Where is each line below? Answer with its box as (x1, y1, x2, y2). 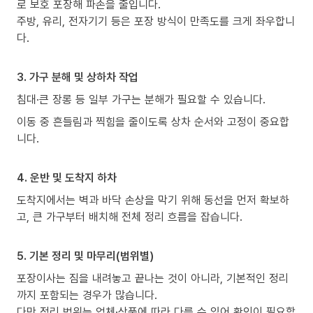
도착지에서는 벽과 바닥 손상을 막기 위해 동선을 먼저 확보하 (17, 192, 289, 208)
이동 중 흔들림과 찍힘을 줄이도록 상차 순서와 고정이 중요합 (17, 114, 289, 130)
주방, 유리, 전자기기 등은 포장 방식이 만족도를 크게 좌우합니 (17, 13, 295, 29)
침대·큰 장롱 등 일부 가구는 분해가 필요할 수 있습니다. (17, 92, 265, 108)
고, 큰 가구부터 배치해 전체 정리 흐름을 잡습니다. (17, 209, 242, 225)
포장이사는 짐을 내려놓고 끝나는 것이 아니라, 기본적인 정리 (17, 270, 289, 286)
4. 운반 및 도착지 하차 (17, 170, 117, 186)
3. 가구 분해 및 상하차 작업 (17, 69, 138, 85)
